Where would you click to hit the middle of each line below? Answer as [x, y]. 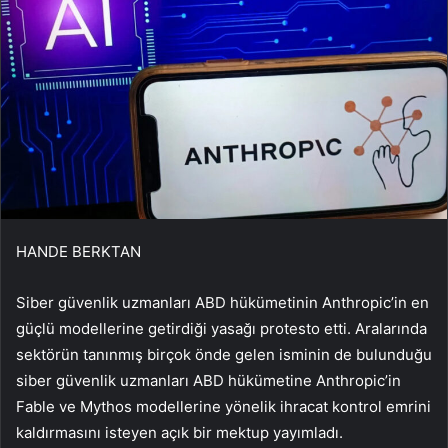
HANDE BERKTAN [78, 252]
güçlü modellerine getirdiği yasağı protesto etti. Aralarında [221, 329]
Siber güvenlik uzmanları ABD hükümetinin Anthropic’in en [222, 303]
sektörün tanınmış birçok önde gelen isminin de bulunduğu [224, 355]
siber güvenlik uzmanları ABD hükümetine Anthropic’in [208, 381]
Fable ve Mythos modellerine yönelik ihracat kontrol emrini [223, 407]
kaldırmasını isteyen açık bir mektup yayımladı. [179, 433]
